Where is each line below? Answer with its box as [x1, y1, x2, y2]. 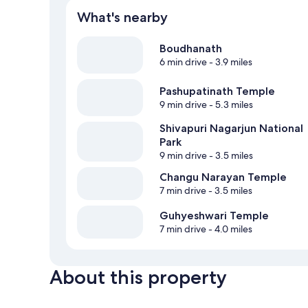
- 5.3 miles [207, 98, 253, 111]
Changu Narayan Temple [159, 170, 287, 184]
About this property [49, 265, 227, 289]
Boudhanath [159, 42, 222, 56]
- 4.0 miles [206, 223, 252, 236]
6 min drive [159, 56, 207, 69]
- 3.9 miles [207, 56, 252, 69]
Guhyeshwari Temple [159, 209, 269, 223]
